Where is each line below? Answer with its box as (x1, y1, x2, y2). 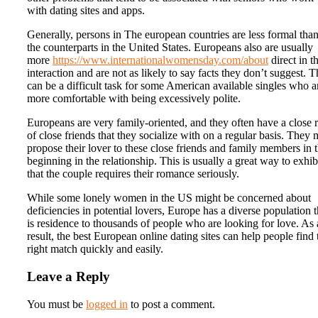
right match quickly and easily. (27, 243, 163, 256)
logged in (86, 297, 128, 310)
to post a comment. (128, 297, 215, 310)
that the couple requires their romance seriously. (27, 168, 239, 180)
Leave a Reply (27, 268, 110, 284)
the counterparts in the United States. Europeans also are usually (27, 41, 313, 54)
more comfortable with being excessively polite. (27, 92, 241, 105)
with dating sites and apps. (27, 4, 145, 17)
